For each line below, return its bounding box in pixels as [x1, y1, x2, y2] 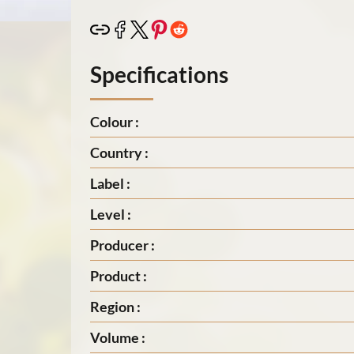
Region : [90, 297, 141, 315]
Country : [90, 143, 149, 161]
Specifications [90, 60, 228, 88]
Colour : [90, 112, 139, 130]
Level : [90, 205, 131, 223]
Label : [90, 174, 130, 192]
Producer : [90, 235, 155, 254]
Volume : [90, 328, 145, 346]
